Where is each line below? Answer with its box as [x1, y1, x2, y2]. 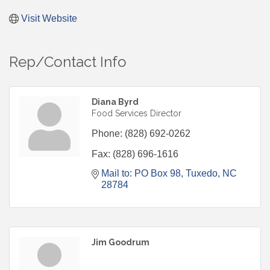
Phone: [92, 128, 122, 139]
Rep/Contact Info [9, 53, 127, 71]
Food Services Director [92, 108, 181, 119]
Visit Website [21, 13, 77, 24]
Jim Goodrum [92, 237, 149, 248]
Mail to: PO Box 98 [101, 168, 181, 179]
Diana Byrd [92, 97, 139, 107]
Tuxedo [186, 168, 218, 179]
